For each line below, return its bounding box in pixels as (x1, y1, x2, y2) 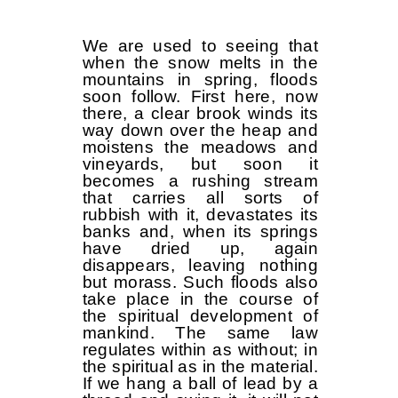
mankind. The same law (82, 323, 318, 343)
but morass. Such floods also (82, 273, 318, 292)
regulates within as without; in (82, 340, 318, 360)
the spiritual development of (82, 306, 318, 326)
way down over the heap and (82, 121, 318, 140)
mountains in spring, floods (82, 70, 318, 90)
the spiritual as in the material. (82, 357, 318, 377)
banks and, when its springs (82, 222, 318, 242)
